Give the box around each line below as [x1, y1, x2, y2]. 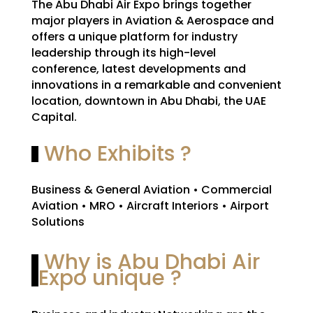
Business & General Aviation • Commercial [31, 181, 272, 198]
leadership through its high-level [31, 44, 216, 61]
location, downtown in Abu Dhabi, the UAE [31, 92, 266, 109]
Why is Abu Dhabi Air [38, 247, 260, 277]
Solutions [31, 213, 85, 230]
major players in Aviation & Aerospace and [31, 12, 274, 29]
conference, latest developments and [31, 60, 246, 77]
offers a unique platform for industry [31, 28, 238, 45]
